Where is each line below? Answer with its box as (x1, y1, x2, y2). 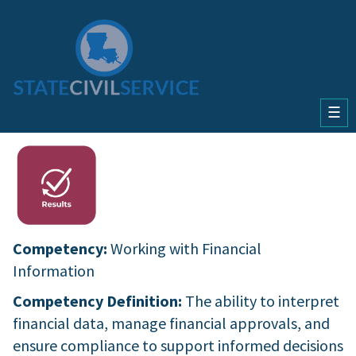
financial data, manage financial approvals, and (13, 312, 330, 333)
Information (13, 260, 95, 281)
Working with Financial (110, 238, 261, 258)
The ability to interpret (185, 290, 339, 311)
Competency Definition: (13, 290, 185, 311)
